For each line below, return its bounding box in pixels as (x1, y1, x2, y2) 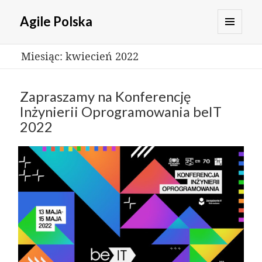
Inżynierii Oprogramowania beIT (20, 104, 222, 120)
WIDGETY (218, 63, 261, 74)
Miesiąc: (20, 49, 65, 63)
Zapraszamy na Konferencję (20, 88, 191, 105)
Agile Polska (20, 13, 93, 30)
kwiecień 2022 (65, 49, 139, 63)
